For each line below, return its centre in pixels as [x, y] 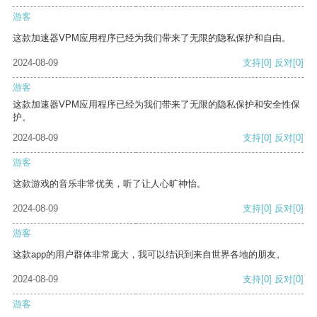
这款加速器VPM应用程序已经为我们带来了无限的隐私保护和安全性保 [156, 105]
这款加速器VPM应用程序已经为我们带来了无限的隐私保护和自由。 [152, 38]
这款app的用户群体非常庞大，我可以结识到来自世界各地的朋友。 [149, 255]
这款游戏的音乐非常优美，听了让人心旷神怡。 [109, 184]
